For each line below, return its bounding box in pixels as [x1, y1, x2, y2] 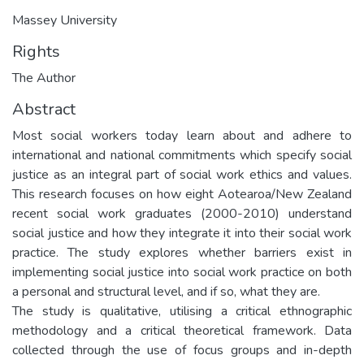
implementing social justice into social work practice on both [12, 262, 352, 281]
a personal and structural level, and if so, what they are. [12, 282, 320, 301]
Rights [12, 40, 60, 63]
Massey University [12, 11, 117, 29]
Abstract [12, 97, 76, 120]
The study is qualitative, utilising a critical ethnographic [12, 301, 352, 320]
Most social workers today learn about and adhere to [12, 126, 352, 145]
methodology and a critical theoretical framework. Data [12, 321, 352, 340]
